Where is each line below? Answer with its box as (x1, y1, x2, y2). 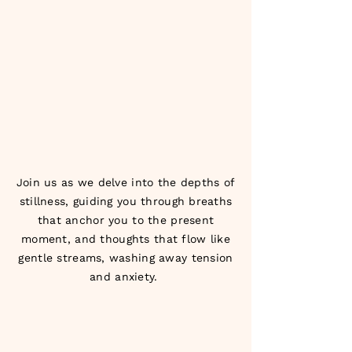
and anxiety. (90, 270, 162, 283)
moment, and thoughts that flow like (21, 233, 230, 245)
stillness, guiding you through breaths (19, 195, 233, 207)
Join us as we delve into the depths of (16, 176, 236, 189)
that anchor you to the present (37, 214, 214, 226)
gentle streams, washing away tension (18, 251, 233, 264)
